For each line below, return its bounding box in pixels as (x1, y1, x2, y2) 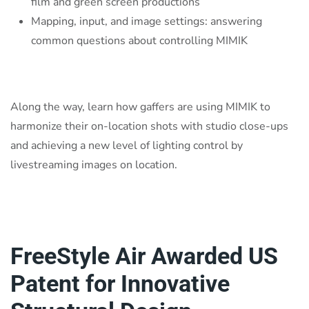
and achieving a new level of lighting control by (10, 138, 243, 154)
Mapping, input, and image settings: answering (31, 14, 262, 30)
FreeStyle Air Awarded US (10, 242, 278, 270)
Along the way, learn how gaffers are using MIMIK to (10, 99, 270, 115)
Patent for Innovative (10, 270, 230, 298)
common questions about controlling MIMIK (31, 33, 248, 49)
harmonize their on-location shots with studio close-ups (10, 119, 288, 134)
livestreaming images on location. (10, 157, 177, 173)
